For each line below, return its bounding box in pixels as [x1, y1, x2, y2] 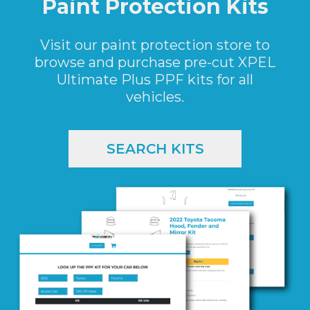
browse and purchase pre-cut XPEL [35, 53, 275, 71]
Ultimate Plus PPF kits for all [57, 71, 253, 88]
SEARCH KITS [106, 140, 204, 157]
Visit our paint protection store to [40, 36, 270, 53]
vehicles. [126, 88, 184, 105]
